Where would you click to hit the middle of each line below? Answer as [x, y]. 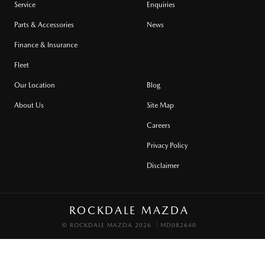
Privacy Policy [167, 145]
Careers [159, 125]
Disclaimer [163, 165]
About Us [29, 105]
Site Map [160, 105]
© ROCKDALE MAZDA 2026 [106, 224]
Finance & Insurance [46, 45]
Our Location [35, 85]
